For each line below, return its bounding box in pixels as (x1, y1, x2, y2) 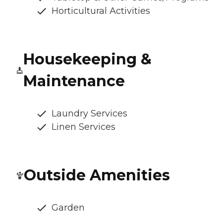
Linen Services (52, 121, 115, 133)
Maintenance (23, 72, 125, 91)
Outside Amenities (24, 166, 170, 185)
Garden (52, 202, 85, 214)
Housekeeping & (23, 50, 152, 69)
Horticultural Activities (52, 5, 150, 17)
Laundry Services (52, 108, 127, 119)
